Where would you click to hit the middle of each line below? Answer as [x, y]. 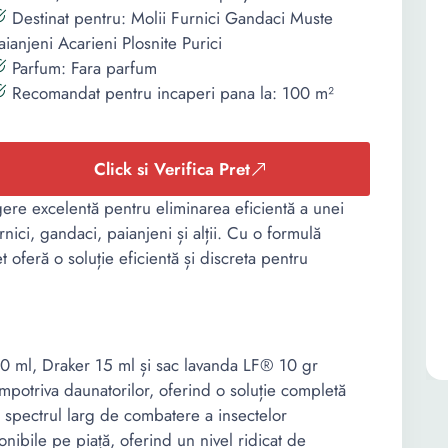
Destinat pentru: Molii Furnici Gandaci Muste [170, 18]
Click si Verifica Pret [171, 169]
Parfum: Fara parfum [82, 68]
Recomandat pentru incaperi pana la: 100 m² [170, 93]
